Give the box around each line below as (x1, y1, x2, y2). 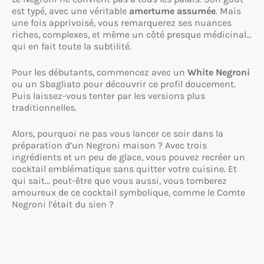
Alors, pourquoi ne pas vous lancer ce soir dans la (12, 128, 223, 140)
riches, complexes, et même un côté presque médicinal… (12, 29, 252, 41)
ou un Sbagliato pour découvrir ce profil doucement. (12, 78, 236, 90)
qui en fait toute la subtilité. (12, 41, 131, 52)
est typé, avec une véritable (12, 5, 129, 17)
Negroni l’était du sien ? (12, 199, 114, 210)
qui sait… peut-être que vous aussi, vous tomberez (12, 175, 227, 187)
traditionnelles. (12, 102, 77, 114)
